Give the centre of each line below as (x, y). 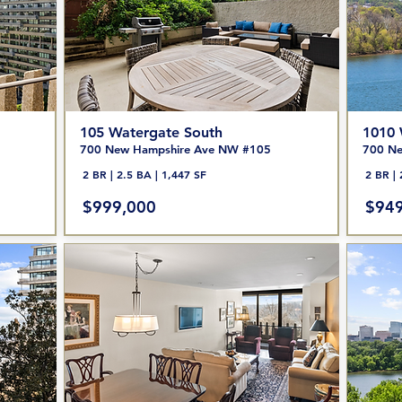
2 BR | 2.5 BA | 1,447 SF (144, 174)
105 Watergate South (151, 132)
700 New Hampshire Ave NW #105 (175, 149)
